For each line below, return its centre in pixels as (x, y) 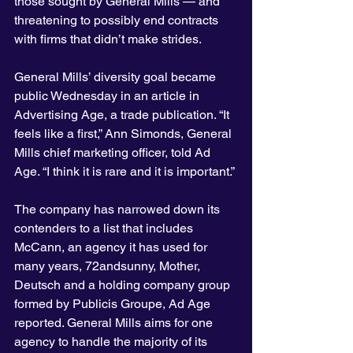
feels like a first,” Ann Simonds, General (124, 134)
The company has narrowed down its (119, 210)
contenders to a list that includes (105, 229)
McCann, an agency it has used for (112, 247)
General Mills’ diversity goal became (117, 77)
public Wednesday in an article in (108, 96)
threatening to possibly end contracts (118, 20)
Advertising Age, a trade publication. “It (123, 115)
